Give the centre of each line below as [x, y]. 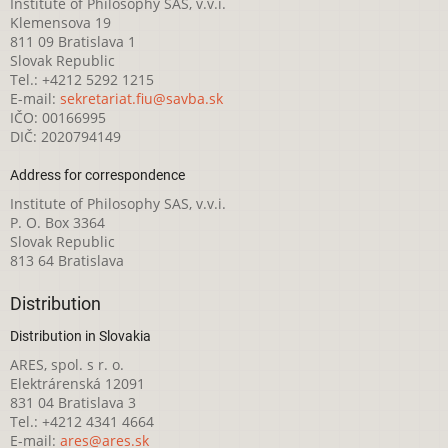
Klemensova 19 [60, 23]
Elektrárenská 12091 [77, 383]
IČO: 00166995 [58, 118]
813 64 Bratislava [67, 261]
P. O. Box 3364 [57, 223]
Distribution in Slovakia [80, 335]
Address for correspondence [97, 175]
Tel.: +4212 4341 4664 [82, 421]
